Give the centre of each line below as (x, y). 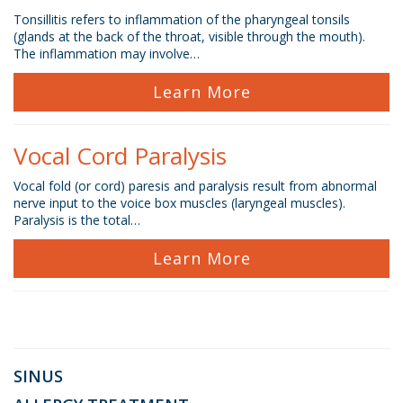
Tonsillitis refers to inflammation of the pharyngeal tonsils (182, 19)
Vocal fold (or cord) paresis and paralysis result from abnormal (195, 186)
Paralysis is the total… (77, 220)
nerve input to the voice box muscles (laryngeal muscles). (179, 203)
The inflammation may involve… (107, 54)
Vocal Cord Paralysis (120, 156)
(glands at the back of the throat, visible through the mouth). (189, 36)
